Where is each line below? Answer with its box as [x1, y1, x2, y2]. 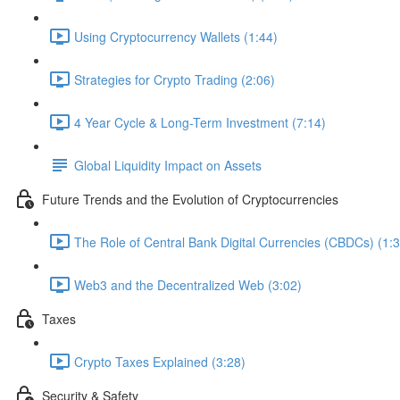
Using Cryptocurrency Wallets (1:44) [74, 27, 278, 46]
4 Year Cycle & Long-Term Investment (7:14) [74, 112, 326, 131]
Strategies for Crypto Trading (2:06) [74, 70, 275, 88]
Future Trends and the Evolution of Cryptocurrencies [42, 189, 338, 208]
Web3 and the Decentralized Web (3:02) [74, 275, 302, 294]
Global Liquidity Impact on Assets [74, 155, 262, 174]
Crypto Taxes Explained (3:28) [74, 352, 246, 371]
